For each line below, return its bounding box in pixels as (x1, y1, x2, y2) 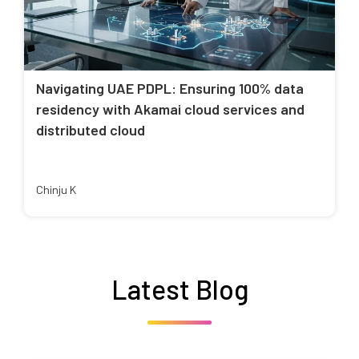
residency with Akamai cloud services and (36, 100, 305, 119)
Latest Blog (111, 272, 248, 306)
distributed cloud (36, 121, 145, 139)
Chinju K (36, 183, 76, 197)
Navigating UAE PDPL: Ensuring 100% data (36, 79, 304, 98)
